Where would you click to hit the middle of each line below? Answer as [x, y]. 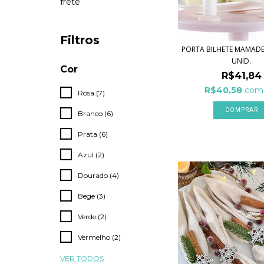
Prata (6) [93, 134]
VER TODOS [82, 258]
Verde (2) [92, 217]
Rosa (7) [91, 93]
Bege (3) [92, 196]
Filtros [80, 40]
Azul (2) [91, 155]
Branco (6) [95, 113]
